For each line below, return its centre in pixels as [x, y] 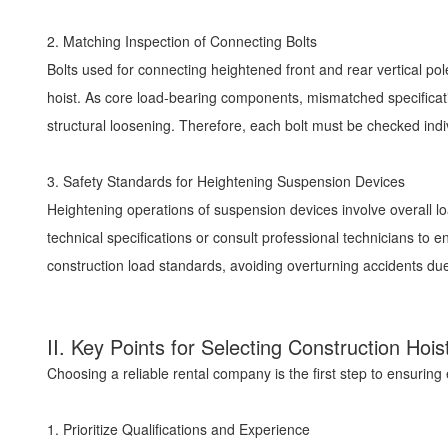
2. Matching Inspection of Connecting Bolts [186, 41]
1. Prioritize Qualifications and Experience [182, 429]
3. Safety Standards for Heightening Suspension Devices [230, 181]
